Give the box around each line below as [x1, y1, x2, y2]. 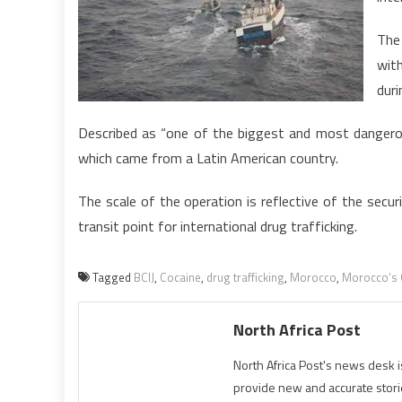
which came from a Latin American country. [78, 147, 338, 169]
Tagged [92, 268, 134, 286]
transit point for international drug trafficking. [78, 215, 357, 237]
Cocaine [160, 268, 201, 286]
